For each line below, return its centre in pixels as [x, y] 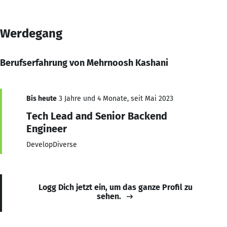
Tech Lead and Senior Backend [97, 116]
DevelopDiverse [52, 144]
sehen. [109, 196]
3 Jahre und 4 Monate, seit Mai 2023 [115, 98]
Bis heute [42, 98]
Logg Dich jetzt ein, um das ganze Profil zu [116, 187]
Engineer [47, 128]
